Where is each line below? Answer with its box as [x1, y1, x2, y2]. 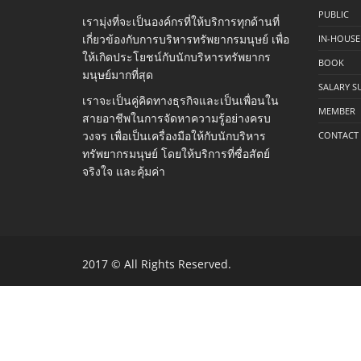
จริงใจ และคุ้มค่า [82, 164, 165, 179]
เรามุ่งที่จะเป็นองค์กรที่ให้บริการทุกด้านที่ [82, 14, 280, 29]
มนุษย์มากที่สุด [82, 67, 153, 82]
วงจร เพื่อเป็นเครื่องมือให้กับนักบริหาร [82, 128, 266, 143]
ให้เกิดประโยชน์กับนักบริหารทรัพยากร [82, 49, 271, 64]
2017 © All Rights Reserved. [82, 256, 231, 272]
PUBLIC [317, 8, 349, 20]
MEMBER [317, 105, 355, 117]
